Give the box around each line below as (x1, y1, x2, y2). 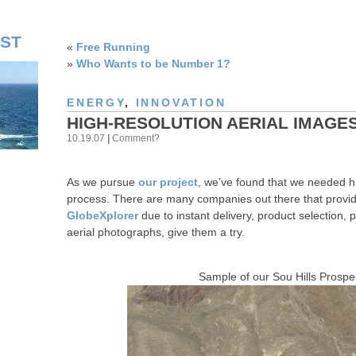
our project (138, 176, 198, 189)
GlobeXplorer (67, 209, 138, 222)
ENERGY (67, 96, 125, 110)
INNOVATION (135, 96, 226, 110)
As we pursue (67, 176, 138, 189)
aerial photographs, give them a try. (67, 226, 245, 239)
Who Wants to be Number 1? (76, 57, 230, 70)
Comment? (110, 132, 160, 143)
